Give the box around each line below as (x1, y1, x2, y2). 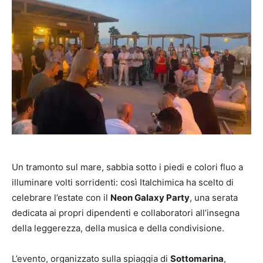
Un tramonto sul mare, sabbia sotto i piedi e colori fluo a (12, 161, 243, 173)
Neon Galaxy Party (110, 191, 190, 203)
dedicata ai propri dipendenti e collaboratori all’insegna (12, 207, 240, 218)
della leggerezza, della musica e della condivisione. (12, 222, 224, 234)
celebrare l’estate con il (12, 191, 110, 203)
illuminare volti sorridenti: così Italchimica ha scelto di (12, 176, 234, 188)
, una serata (190, 191, 238, 203)
